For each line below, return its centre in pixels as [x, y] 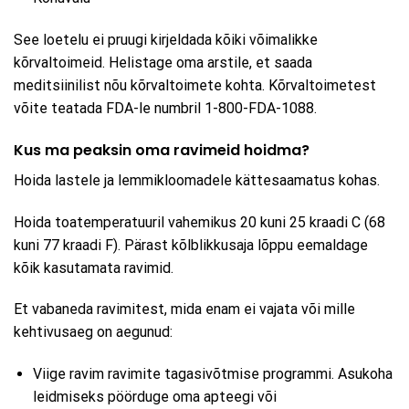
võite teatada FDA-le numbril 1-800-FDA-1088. [165, 109]
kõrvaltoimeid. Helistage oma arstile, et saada [163, 63]
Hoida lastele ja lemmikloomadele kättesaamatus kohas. [197, 180]
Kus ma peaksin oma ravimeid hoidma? [162, 150]
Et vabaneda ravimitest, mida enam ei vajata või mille [184, 309]
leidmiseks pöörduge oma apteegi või [154, 397]
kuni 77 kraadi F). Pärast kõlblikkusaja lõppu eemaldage [191, 245]
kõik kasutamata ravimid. [94, 267]
